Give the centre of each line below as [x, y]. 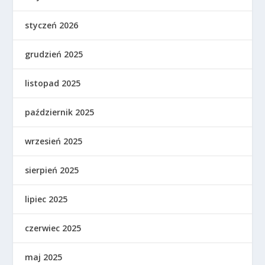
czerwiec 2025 [53, 228]
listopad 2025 [53, 83]
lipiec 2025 [46, 199]
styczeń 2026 [52, 25]
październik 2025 [60, 112]
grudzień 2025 [54, 54]
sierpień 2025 [52, 170]
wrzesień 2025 [54, 141]
